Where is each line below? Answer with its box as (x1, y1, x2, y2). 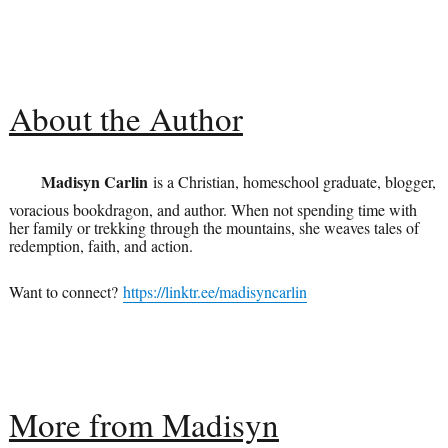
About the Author (8, 96, 243, 141)
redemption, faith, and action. (8, 235, 193, 257)
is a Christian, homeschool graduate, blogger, (147, 171, 436, 193)
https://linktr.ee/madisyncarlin (122, 281, 307, 303)
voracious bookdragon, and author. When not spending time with (8, 199, 417, 221)
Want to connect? (8, 281, 123, 303)
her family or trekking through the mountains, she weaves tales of (8, 217, 419, 239)
